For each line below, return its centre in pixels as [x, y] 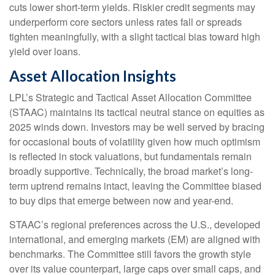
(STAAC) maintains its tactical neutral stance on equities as [137, 112]
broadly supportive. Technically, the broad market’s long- [131, 171]
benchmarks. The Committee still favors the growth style [130, 254]
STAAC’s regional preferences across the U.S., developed [135, 225]
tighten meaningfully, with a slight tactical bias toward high [135, 37]
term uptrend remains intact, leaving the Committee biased [135, 186]
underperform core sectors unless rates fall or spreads [126, 22]
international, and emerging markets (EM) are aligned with [135, 239]
